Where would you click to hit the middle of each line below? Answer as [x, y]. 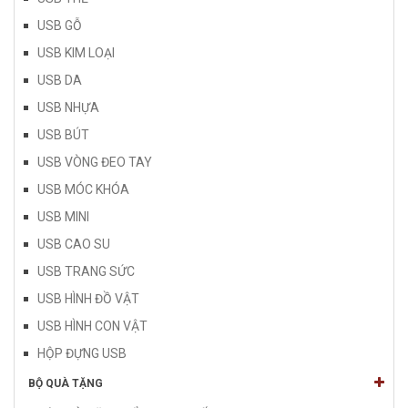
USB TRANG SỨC [86, 271]
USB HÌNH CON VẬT [92, 326]
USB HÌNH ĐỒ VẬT [88, 298]
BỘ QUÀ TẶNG [66, 383]
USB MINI [63, 216]
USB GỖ [60, 25]
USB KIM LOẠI [76, 52]
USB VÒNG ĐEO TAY [95, 162]
